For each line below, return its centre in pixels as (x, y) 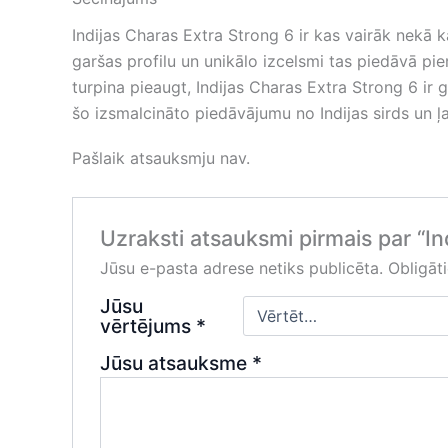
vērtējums (147, 325)
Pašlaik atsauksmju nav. (161, 158)
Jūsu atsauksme (175, 362)
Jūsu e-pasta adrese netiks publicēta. (241, 267)
